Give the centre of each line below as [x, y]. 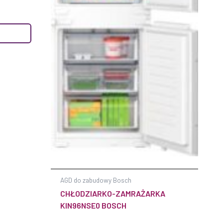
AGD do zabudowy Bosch [96, 180]
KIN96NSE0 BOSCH [94, 205]
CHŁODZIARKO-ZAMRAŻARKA [113, 193]
